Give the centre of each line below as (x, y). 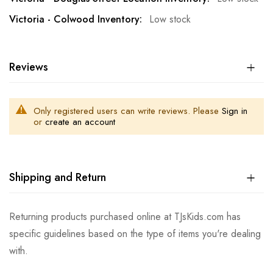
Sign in (235, 111)
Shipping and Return (58, 178)
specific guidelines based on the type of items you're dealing (135, 234)
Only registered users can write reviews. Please (128, 111)
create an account (80, 122)
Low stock (170, 19)
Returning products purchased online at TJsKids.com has (125, 217)
